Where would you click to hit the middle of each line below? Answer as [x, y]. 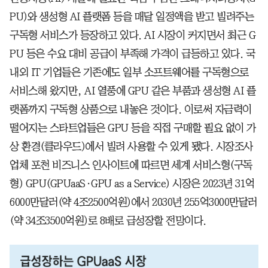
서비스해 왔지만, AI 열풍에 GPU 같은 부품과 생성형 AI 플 [133, 91]
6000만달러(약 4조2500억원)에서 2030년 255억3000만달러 [133, 202]
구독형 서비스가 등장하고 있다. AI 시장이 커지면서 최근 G [133, 35]
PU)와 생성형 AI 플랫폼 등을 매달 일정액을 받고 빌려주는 [132, 16]
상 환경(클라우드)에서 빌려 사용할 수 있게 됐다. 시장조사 [131, 146]
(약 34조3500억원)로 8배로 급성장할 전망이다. [108, 220]
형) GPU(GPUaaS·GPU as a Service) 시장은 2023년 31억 [132, 183]
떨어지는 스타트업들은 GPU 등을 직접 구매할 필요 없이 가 [133, 128]
